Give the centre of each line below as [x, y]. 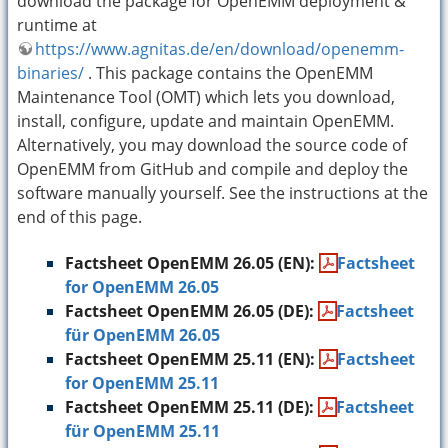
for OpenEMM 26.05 [142, 287]
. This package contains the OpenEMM [228, 72]
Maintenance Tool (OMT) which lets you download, [206, 96]
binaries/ [50, 72]
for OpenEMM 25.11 [142, 383]
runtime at [57, 24]
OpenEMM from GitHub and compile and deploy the [212, 168]
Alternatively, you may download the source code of [212, 144]
